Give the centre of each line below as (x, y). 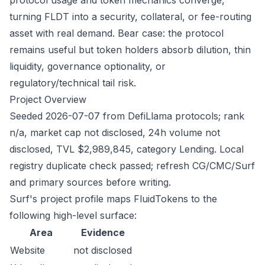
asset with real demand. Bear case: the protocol (117, 33)
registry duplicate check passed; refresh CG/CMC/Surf (132, 166)
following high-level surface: (73, 215)
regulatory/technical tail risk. (73, 83)
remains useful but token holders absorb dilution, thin (130, 50)
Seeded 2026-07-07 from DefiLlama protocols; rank (127, 116)
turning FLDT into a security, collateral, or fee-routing (130, 17)
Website (28, 250)
